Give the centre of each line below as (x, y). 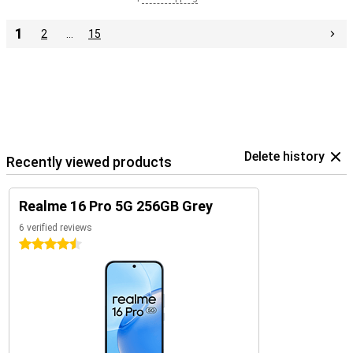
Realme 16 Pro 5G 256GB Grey (116, 206)
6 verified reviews (56, 228)
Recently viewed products (89, 162)
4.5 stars (41, 244)
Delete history (284, 156)
